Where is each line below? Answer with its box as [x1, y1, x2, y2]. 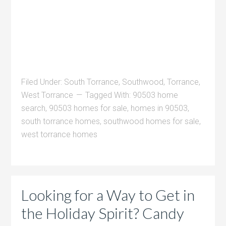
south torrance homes [21, 117, 100, 127]
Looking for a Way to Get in [21, 186, 195, 204]
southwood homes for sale [103, 117, 200, 127]
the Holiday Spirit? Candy [21, 204, 185, 222]
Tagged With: [85, 90, 133, 100]
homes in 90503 [131, 103, 188, 114]
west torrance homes [21, 130, 98, 140]
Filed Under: [21, 77, 65, 87]
